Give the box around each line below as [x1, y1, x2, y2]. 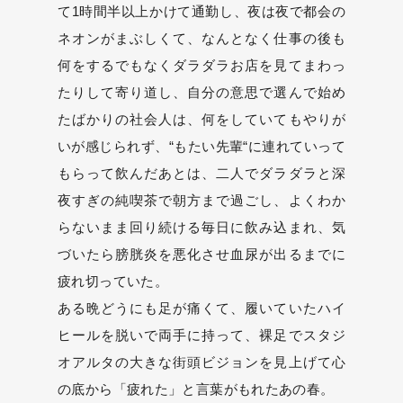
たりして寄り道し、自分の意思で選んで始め [58, 85, 345, 100]
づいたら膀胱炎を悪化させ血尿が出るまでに [58, 246, 345, 262]
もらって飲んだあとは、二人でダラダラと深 [58, 166, 345, 181]
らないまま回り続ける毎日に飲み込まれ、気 [58, 219, 345, 235]
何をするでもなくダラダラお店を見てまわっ [58, 58, 345, 73]
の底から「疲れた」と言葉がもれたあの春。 [58, 381, 335, 397]
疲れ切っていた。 [58, 273, 168, 289]
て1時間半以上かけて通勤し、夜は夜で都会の [58, 4, 345, 19]
